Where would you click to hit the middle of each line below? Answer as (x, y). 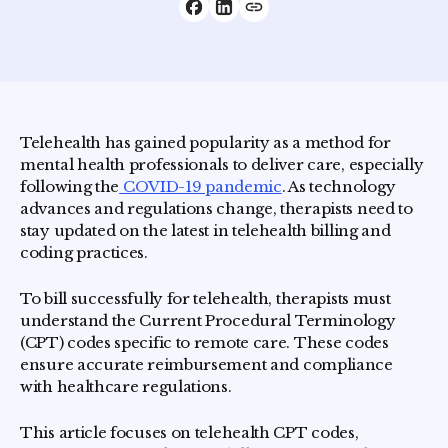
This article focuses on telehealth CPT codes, (189, 432)
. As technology (338, 186)
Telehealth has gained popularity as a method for (205, 142)
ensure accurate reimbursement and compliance (206, 364)
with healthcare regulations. (126, 386)
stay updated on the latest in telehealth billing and (205, 230)
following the (70, 186)
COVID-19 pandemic (200, 186)
